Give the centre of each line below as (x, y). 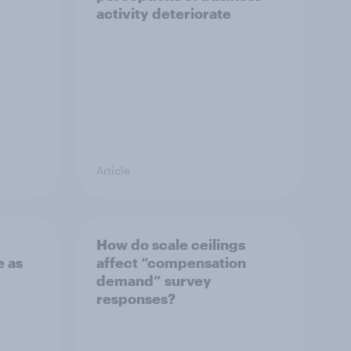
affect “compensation (171, 262)
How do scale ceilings (171, 244)
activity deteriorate (164, 13)
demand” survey (154, 280)
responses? (136, 299)
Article (113, 170)
